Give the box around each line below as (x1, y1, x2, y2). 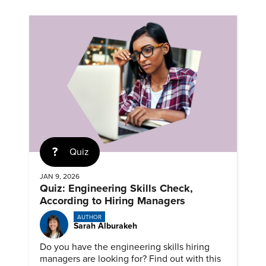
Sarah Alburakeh (74, 220, 137, 231)
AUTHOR (77, 213, 102, 221)
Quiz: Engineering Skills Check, (40, 182, 193, 195)
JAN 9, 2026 (40, 172, 80, 181)
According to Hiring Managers (40, 194, 185, 208)
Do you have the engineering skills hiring (40, 241, 210, 254)
